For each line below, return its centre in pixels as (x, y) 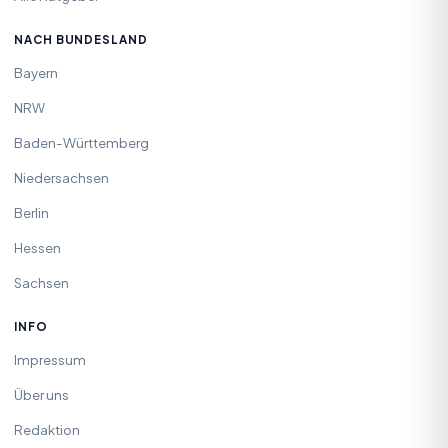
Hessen (37, 247)
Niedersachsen (61, 177)
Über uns (41, 394)
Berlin (31, 212)
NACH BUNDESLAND (81, 40)
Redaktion (47, 429)
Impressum (50, 359)
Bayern (36, 72)
